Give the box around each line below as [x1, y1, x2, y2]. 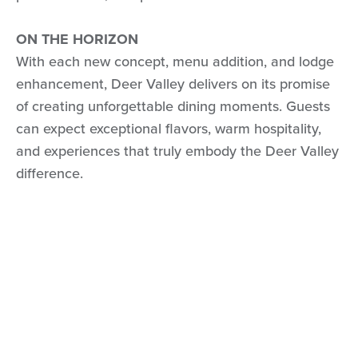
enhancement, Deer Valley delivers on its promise [16, 73, 330, 94]
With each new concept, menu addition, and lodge [16, 50, 334, 72]
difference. [16, 162, 83, 184]
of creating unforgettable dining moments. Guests [16, 95, 330, 117]
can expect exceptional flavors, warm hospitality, [16, 117, 321, 139]
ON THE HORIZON [16, 28, 138, 50]
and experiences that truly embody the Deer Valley [16, 140, 339, 161]
